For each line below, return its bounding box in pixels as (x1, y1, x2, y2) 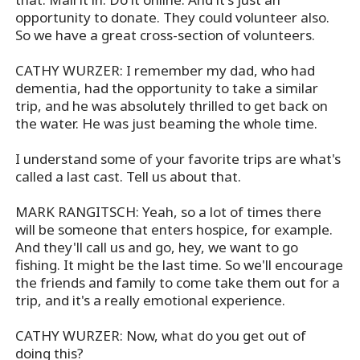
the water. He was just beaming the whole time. (15, 114, 318, 133)
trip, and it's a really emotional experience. (15, 291, 286, 310)
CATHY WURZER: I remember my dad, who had (15, 61, 316, 80)
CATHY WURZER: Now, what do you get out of (15, 326, 307, 346)
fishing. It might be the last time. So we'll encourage (15, 256, 344, 275)
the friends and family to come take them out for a (15, 273, 341, 292)
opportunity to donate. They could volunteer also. (15, 8, 330, 27)
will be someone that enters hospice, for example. (15, 220, 333, 239)
